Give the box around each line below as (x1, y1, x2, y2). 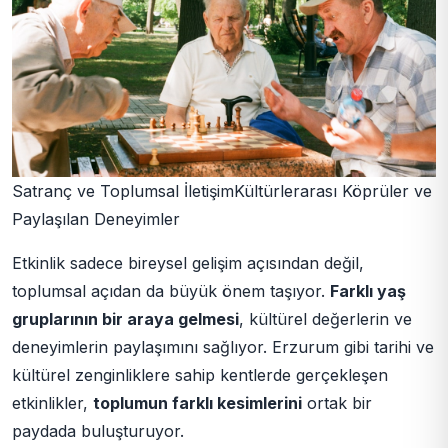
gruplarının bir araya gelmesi (12, 309, 239, 330)
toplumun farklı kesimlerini (93, 393, 302, 414)
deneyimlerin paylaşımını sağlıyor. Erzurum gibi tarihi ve (12, 337, 434, 358)
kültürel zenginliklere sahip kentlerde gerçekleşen (12, 365, 388, 386)
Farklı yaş (330, 281, 406, 302)
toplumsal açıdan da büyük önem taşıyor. (12, 281, 330, 302)
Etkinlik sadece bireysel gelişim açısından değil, (12, 253, 364, 274)
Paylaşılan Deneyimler (12, 209, 180, 230)
